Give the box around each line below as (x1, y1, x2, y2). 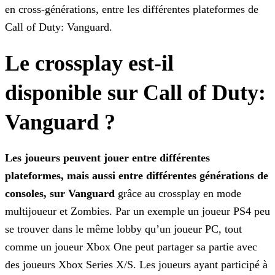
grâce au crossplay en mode (115, 187, 241, 200)
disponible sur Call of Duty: (5, 80, 266, 106)
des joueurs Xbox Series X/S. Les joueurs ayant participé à (5, 258, 268, 271)
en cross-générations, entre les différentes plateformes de (5, 3, 258, 16)
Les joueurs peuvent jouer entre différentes (5, 152, 210, 165)
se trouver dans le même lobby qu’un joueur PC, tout (5, 223, 242, 236)
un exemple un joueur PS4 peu (130, 205, 270, 218)
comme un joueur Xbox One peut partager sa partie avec (5, 241, 257, 254)
